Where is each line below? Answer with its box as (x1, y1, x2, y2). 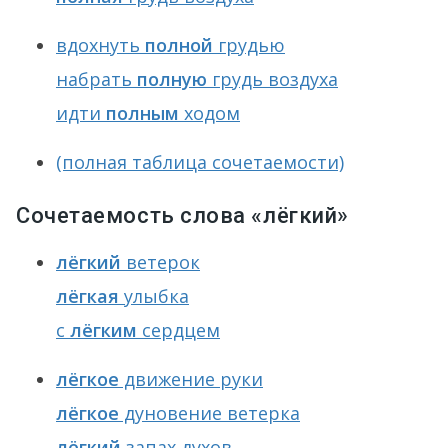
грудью (213, 33, 285, 57)
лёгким (70, 318, 137, 342)
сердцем (137, 318, 220, 342)
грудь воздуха (207, 67, 338, 91)
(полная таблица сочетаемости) (56, 150, 344, 174)
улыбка (119, 284, 189, 308)
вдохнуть (56, 33, 145, 57)
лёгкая (56, 284, 119, 308)
